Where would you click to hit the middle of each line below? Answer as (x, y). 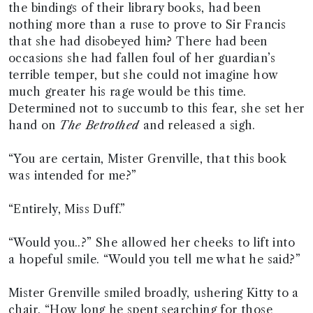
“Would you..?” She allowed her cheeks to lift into (152, 242)
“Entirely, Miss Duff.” (67, 209)
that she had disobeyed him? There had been (138, 41)
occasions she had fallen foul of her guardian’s (142, 58)
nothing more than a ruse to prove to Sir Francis (147, 24)
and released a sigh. (197, 125)
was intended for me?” (73, 175)
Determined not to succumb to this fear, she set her (156, 108)
